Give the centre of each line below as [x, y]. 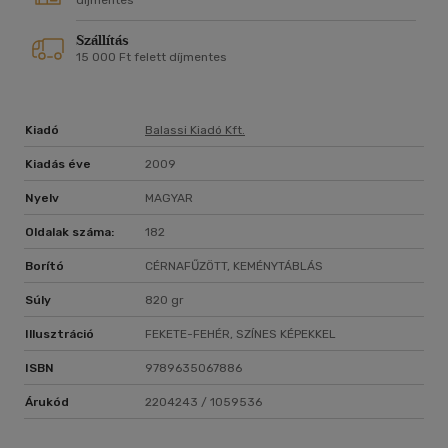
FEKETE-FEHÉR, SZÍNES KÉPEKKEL [240, 334]
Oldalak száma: [69, 232]
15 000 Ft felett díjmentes [151, 57]
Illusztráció [59, 334]
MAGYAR [169, 198]
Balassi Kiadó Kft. [195, 130]
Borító [44, 266]
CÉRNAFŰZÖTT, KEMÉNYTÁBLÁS [234, 266]
